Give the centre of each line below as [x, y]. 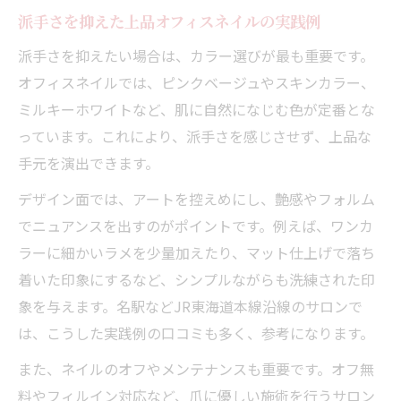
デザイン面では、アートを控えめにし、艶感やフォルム [196, 198]
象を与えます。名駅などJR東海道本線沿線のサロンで [190, 306]
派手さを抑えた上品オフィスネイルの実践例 [169, 21]
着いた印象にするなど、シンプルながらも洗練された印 [196, 279]
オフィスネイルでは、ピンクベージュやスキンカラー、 [196, 82]
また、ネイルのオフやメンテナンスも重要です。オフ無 [196, 368]
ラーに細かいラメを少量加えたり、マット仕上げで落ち [196, 252]
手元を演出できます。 [89, 162]
